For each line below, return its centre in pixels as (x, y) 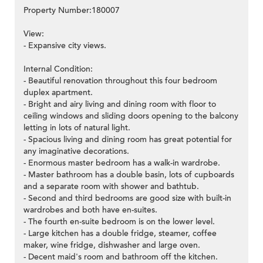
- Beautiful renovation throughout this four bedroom (120, 81)
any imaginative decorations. (76, 151)
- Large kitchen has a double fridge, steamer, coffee (120, 234)
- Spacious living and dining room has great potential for (128, 140)
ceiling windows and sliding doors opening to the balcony (131, 116)
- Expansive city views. (65, 46)
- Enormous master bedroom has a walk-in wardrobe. (122, 163)
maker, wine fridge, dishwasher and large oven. (112, 245)
